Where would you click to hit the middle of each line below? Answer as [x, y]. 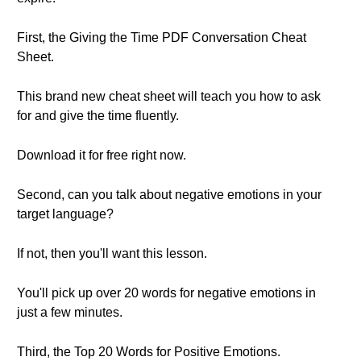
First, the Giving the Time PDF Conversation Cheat [162, 37]
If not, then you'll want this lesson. [112, 253]
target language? [65, 214]
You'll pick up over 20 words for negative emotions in [166, 293]
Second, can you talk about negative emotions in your [169, 195]
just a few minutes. [70, 312]
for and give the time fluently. [98, 116]
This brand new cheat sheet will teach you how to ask [169, 96]
